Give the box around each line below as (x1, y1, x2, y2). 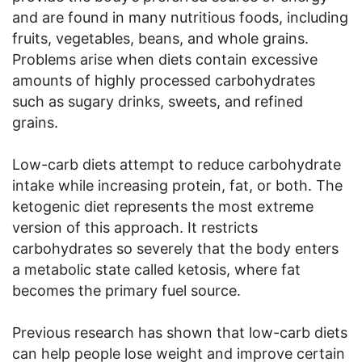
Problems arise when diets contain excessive (12, 50, 318, 68)
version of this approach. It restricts (12, 218, 258, 236)
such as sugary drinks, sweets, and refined (12, 92, 303, 110)
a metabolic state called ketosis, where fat (12, 260, 301, 278)
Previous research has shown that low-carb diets (12, 323, 347, 341)
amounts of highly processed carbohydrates (12, 71, 315, 89)
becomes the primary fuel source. (12, 281, 241, 299)
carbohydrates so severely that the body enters (12, 239, 339, 257)
